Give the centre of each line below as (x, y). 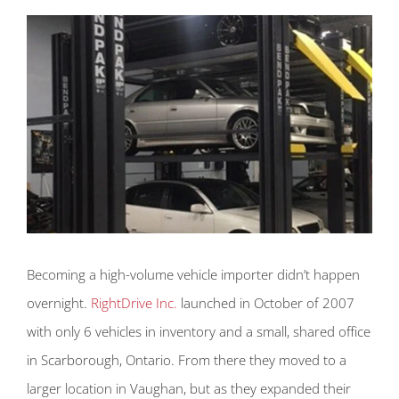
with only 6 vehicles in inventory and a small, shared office (199, 331)
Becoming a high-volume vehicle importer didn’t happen (193, 274)
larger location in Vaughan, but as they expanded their (189, 388)
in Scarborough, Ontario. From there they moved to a (187, 359)
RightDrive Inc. (134, 302)
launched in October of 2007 (266, 302)
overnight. (59, 302)
